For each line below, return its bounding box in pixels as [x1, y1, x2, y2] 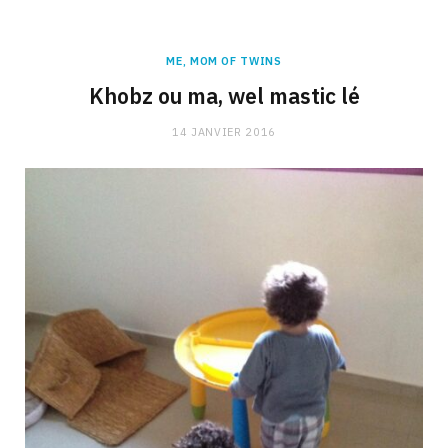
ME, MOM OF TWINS [166, 53, 282, 68]
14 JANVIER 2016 [172, 124, 276, 139]
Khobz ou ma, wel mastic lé [88, 81, 360, 110]
